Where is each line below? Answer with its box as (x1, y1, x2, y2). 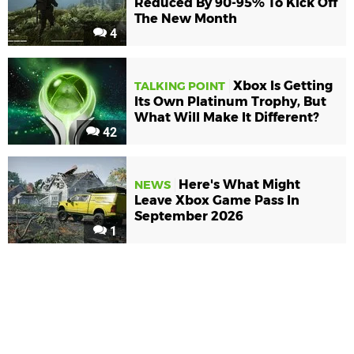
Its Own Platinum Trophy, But (134, 94, 326, 110)
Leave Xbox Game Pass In (134, 193, 299, 209)
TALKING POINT (134, 79, 225, 94)
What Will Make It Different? (134, 110, 319, 126)
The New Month (134, 11, 237, 27)
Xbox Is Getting (233, 78, 333, 94)
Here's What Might (179, 177, 300, 193)
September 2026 (134, 209, 243, 224)
